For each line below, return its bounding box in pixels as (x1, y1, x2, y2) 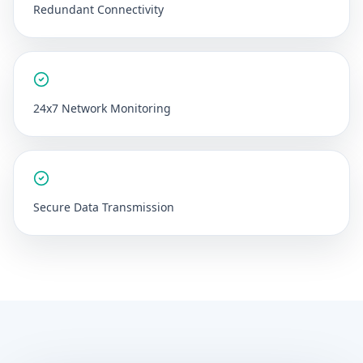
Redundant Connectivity (33, 2, 164, 17)
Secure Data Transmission (33, 199, 174, 215)
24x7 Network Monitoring (33, 100, 171, 116)
